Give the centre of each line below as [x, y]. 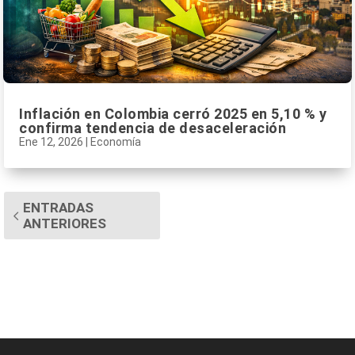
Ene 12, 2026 [51, 141]
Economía [116, 141]
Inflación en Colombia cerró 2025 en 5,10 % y [173, 113]
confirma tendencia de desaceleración [153, 128]
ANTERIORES [65, 223]
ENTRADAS [58, 207]
